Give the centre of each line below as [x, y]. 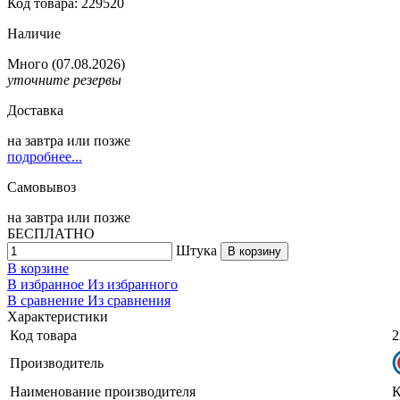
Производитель [57, 362]
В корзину [254, 251]
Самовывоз [42, 187]
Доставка [35, 110]
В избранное [47, 284]
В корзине [38, 268]
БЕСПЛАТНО [51, 233]
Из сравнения [129, 300]
